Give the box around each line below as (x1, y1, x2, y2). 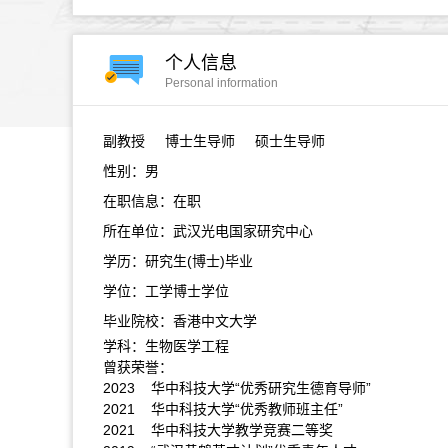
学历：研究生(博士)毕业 (103, 253, 253, 269)
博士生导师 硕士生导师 (161, 133, 325, 149)
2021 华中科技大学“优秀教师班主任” (103, 401, 343, 417)
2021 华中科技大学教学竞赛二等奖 (103, 422, 333, 438)
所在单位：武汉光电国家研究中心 (103, 223, 313, 239)
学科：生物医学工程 (103, 338, 229, 354)
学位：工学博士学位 (103, 283, 229, 299)
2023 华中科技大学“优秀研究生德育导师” (103, 380, 371, 396)
